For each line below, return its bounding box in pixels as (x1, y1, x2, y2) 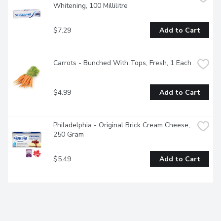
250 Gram (53, 130, 84, 140)
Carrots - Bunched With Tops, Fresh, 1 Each (53, 58, 191, 68)
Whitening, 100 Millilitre (53, 1, 128, 11)
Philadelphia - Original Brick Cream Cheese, (53, 120, 190, 130)
